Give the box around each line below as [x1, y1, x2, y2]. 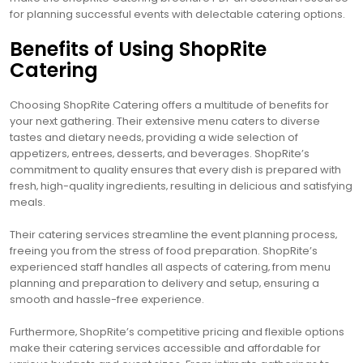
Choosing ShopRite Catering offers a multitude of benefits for [10, 96, 329, 113]
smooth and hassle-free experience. [10, 291, 204, 307]
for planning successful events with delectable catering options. [10, 6, 345, 22]
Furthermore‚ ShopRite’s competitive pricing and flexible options [10, 323, 344, 340]
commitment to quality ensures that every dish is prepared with [10, 161, 341, 177]
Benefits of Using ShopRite [10, 35, 267, 62]
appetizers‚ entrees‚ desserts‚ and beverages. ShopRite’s [10, 145, 310, 161]
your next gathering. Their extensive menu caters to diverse [10, 113, 320, 129]
